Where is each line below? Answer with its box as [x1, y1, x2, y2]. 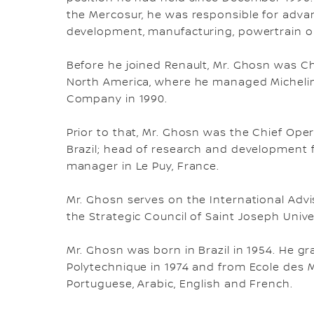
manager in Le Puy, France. [66, 161, 220, 174]
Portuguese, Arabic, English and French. [66, 278, 293, 292]
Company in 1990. [66, 93, 168, 107]
